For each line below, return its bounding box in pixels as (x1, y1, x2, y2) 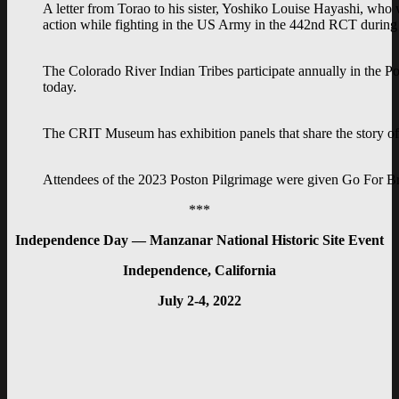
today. (43, 79, 77, 95)
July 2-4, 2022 (158, 293, 241, 309)
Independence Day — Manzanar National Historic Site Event (15, 232, 384, 248)
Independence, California (123, 263, 276, 279)
